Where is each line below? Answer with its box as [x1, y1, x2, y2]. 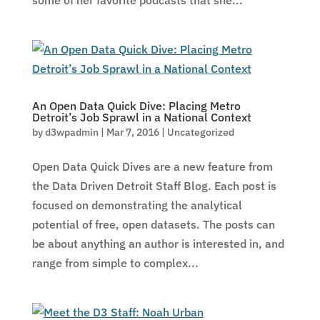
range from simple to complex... [31, 256, 199, 270]
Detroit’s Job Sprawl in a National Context [31, 110, 251, 124]
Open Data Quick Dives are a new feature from [31, 159, 273, 174]
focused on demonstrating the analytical [31, 198, 242, 212]
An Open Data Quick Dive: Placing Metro [31, 99, 241, 113]
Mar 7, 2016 [106, 126, 159, 139]
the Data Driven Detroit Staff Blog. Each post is [31, 179, 276, 193]
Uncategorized [166, 126, 234, 139]
